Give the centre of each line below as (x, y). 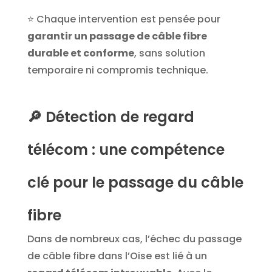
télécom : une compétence (126, 150)
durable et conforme (80, 53)
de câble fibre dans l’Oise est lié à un (117, 256)
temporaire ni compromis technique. (117, 70)
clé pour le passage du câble (135, 183)
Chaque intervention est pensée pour (128, 19)
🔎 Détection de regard (110, 117)
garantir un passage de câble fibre (117, 36)
